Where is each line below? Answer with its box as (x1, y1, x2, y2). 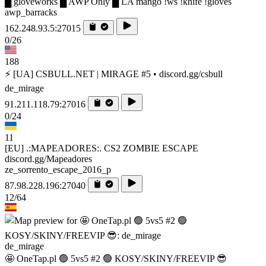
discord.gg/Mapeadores (5, 153, 92, 164)
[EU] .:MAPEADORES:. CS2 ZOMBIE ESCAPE (5, 142, 198, 153)
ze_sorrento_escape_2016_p (5, 164, 111, 175)
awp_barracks (5, 7, 57, 17)
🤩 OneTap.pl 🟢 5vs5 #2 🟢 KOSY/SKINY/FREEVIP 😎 (5, 253, 227, 264)
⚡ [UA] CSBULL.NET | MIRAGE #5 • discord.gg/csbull (5, 68, 223, 79)
